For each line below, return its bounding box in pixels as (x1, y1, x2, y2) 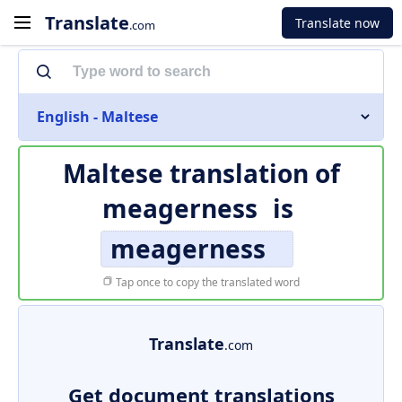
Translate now (295, 13, 380, 31)
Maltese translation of (62, 156, 340, 190)
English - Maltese (37, 107, 158, 127)
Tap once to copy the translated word (113, 275, 300, 290)
